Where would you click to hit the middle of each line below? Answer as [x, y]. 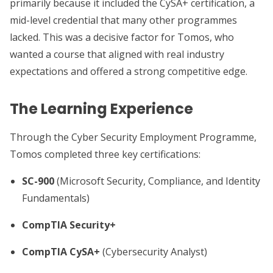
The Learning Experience [101, 109]
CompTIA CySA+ [61, 252]
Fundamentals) [56, 198]
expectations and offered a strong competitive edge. [129, 71]
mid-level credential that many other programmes [123, 20]
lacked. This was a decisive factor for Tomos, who [122, 37]
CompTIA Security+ [69, 225]
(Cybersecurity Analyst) [154, 252]
